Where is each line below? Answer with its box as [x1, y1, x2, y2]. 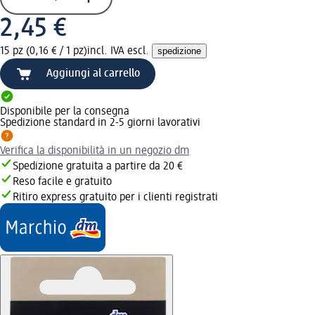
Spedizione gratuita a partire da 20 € [13, 160, 183, 172]
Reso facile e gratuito [13, 176, 112, 188]
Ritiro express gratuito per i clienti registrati [13, 191, 218, 203]
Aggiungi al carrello [46, 67, 140, 79]
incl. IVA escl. [87, 45, 152, 57]
